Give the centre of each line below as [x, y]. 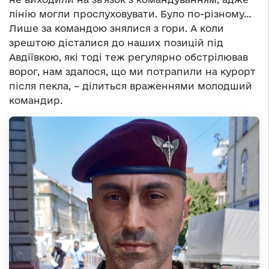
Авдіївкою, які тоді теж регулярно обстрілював [128, 57]
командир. [36, 101]
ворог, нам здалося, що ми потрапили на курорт [132, 72]
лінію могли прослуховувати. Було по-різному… [130, 14]
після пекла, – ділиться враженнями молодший [131, 86]
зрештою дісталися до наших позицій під [116, 43]
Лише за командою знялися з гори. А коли [116, 29]
